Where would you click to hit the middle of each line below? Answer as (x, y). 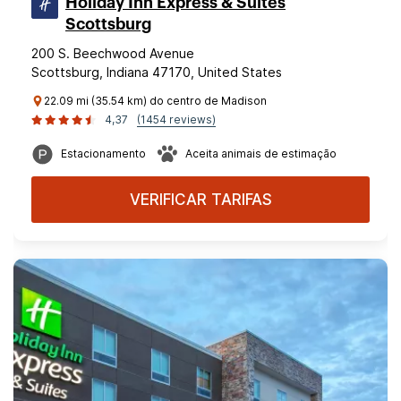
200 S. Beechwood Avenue (113, 53)
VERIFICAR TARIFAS (200, 200)
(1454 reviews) (176, 119)
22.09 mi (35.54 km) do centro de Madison (155, 101)
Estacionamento (103, 154)
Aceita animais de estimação (261, 154)
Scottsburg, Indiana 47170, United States (157, 72)
